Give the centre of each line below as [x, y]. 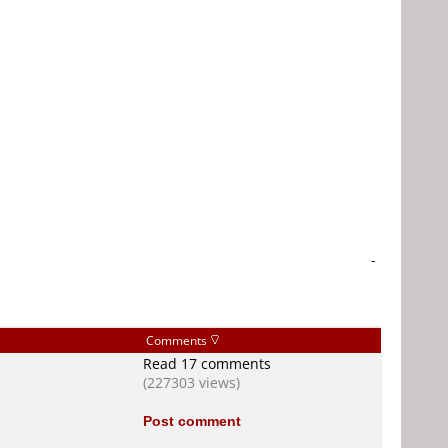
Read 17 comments [207, 363]
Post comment [192, 420]
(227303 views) [191, 382]
